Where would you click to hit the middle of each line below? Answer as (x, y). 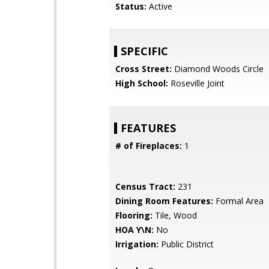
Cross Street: (144, 69)
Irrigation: (137, 244)
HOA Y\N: (134, 230)
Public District (186, 244)
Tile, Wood (175, 215)
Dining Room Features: (164, 201)
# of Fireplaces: (149, 146)
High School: (142, 83)
